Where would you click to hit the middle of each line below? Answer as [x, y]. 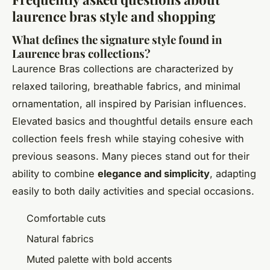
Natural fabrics [60, 238]
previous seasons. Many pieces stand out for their [131, 156]
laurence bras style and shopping [114, 16]
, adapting [233, 173]
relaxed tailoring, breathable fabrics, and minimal [126, 86]
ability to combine [55, 173]
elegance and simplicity [154, 173]
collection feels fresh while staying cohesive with [128, 138]
